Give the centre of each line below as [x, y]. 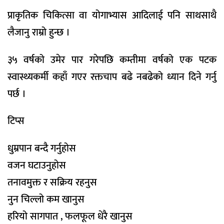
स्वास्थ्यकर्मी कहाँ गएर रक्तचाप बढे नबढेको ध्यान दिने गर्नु [112, 77]
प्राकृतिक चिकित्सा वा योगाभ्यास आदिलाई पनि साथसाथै [112, 15]
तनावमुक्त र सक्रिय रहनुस [52, 183]
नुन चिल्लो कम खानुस [46, 200]
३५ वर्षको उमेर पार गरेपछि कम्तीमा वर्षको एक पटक [112, 60]
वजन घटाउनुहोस [37, 166]
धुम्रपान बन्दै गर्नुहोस [42, 149]
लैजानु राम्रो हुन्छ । [39, 32]
